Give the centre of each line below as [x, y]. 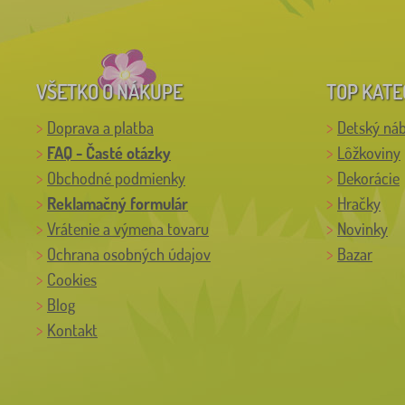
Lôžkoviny [369, 152]
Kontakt [72, 330]
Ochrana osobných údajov [129, 254]
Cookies [72, 279]
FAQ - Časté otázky [109, 152]
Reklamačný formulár [118, 203]
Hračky [359, 203]
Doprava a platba [100, 127]
